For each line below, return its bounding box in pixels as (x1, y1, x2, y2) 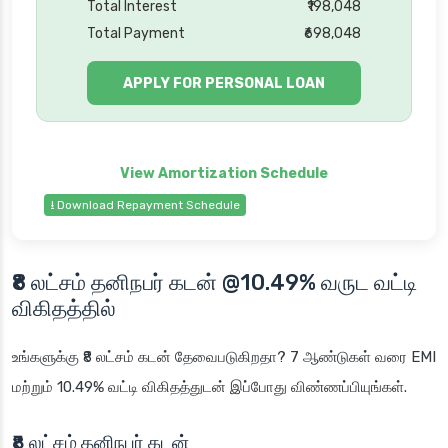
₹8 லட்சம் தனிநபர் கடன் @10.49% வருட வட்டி (12, 269, 417, 297)
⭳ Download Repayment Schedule (50, 198, 240, 213)
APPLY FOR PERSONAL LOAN (123, 74, 325, 92)
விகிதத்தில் (12, 295, 116, 323)
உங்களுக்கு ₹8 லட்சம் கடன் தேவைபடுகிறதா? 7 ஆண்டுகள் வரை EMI (12, 348, 436, 367)
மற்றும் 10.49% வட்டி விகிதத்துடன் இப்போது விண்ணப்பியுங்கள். (12, 378, 407, 397)
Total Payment (87, 25, 186, 43)
